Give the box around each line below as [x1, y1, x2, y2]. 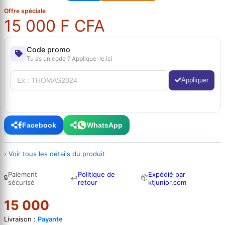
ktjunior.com [148, 178, 187, 186]
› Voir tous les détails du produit [4, 149, 105, 158]
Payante [38, 214, 63, 223]
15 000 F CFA [4, 16, 105, 36]
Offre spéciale [4, 7, 46, 15]
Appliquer [181, 76, 208, 84]
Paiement [8, 170, 37, 178]
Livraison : [4, 214, 38, 223]
